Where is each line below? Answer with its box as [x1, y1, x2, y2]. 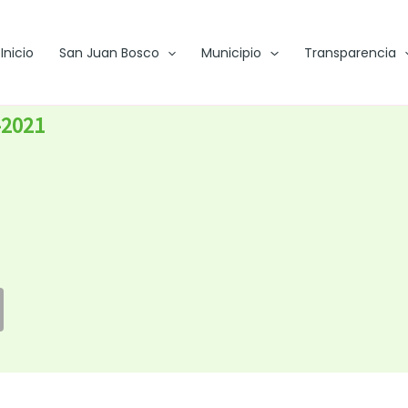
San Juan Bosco [58, 44, 159, 62]
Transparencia [303, 44, 396, 62]
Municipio [201, 44, 262, 62]
